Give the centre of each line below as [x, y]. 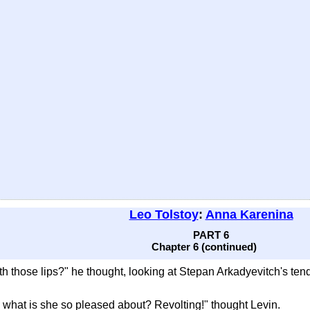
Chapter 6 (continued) [204, 247]
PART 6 [211, 235]
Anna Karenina [249, 215]
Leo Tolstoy [164, 215]
